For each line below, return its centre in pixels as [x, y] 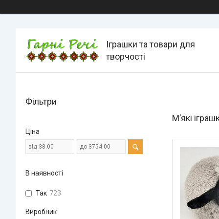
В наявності [44, 173]
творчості [126, 56]
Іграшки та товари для [151, 44]
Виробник [41, 211]
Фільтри [41, 101]
